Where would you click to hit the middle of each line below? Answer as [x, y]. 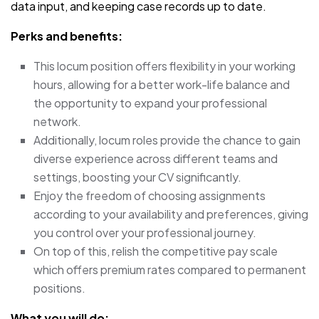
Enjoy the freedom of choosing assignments [150, 195]
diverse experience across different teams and [156, 158]
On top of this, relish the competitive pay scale [156, 251]
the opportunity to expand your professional [150, 103]
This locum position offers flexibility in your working [164, 66]
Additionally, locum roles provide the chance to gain [167, 140]
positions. [59, 288]
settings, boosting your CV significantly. [137, 177]
